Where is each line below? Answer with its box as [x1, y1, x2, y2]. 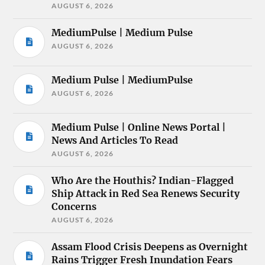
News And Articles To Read [51, 134, 179, 146]
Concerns [51, 200, 97, 212]
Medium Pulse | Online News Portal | [51, 121, 227, 133]
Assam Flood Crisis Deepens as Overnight [51, 240, 248, 253]
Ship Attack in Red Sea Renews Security [51, 187, 240, 199]
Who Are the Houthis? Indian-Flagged [51, 174, 234, 186]
